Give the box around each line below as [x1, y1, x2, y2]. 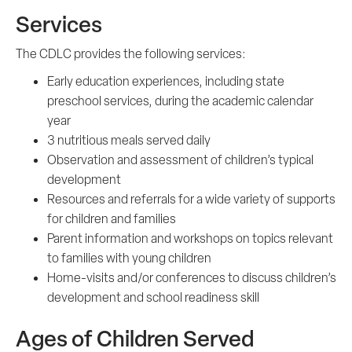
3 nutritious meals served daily [47, 131, 211, 148]
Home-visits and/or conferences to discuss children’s [47, 269, 336, 286]
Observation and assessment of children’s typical [47, 151, 313, 168]
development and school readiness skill [47, 288, 259, 306]
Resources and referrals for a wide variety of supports [47, 190, 335, 207]
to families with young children [47, 249, 211, 266]
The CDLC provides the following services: [16, 45, 246, 62]
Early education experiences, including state [47, 72, 284, 90]
